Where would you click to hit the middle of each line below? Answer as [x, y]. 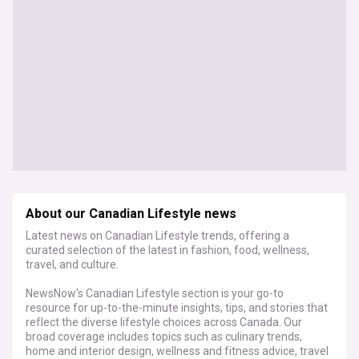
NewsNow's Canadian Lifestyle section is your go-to [155, 293]
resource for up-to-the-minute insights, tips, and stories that [177, 308]
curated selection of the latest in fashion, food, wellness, [167, 250]
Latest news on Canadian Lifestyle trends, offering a [157, 236]
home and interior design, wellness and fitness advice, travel [177, 351]
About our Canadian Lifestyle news [131, 214]
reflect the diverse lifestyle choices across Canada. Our [164, 322]
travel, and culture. [72, 264]
